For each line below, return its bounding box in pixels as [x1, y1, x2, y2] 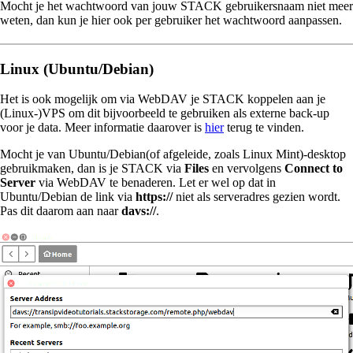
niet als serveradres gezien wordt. [173, 189, 340, 203]
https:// [136, 189, 173, 203]
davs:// [121, 203, 156, 217]
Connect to [284, 161, 343, 175]
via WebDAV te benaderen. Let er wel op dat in [35, 175, 276, 189]
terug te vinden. [224, 120, 304, 134]
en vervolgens [209, 161, 284, 175]
